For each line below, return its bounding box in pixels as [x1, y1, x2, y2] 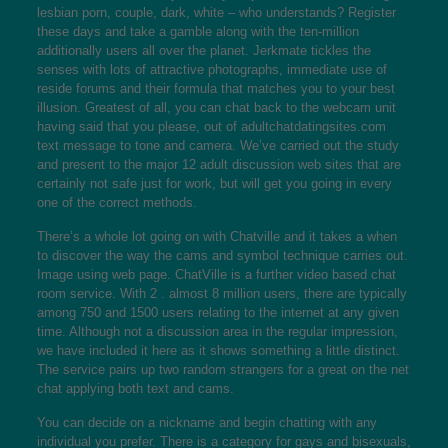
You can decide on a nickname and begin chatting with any [36, 414, 377, 430]
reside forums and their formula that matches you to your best [36, 80, 395, 96]
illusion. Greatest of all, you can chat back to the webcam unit [36, 99, 396, 115]
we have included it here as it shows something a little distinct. [36, 342, 400, 358]
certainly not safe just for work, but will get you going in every [36, 175, 392, 191]
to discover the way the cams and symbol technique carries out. [36, 247, 408, 263]
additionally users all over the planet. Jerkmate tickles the [36, 42, 371, 58]
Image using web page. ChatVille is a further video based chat [36, 266, 396, 282]
